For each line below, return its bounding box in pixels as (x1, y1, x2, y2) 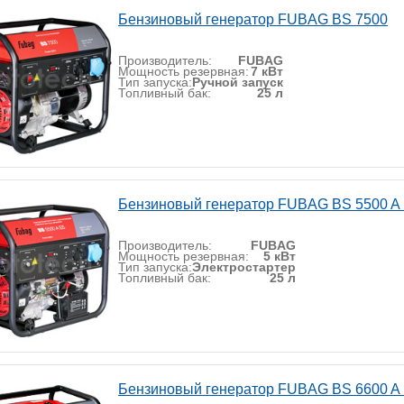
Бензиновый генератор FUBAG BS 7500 (118, 12, 388, 27)
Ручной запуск (192, 75, 283, 89)
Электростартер (192, 260, 296, 274)
